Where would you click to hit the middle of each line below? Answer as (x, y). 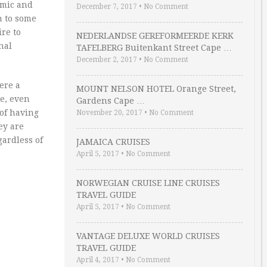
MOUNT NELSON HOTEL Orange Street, (156, 89)
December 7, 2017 (107, 7)
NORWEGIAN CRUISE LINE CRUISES (148, 183)
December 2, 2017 (107, 60)
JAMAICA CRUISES (113, 142)
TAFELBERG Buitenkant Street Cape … (154, 48)
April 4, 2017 (98, 260)
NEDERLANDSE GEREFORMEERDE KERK (155, 36)
